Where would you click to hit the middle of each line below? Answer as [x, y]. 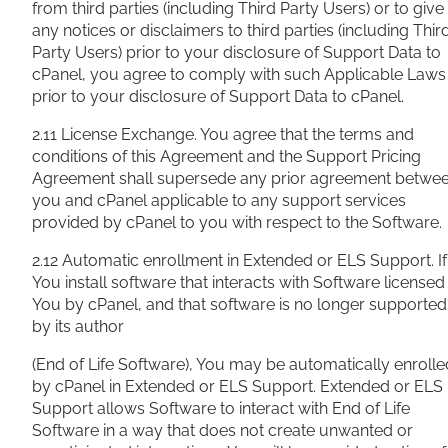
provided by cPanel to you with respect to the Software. [237, 223]
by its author [78, 327]
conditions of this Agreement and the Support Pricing [226, 157]
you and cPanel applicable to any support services [219, 201]
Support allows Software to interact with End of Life [221, 409]
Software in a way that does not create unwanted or [222, 431]
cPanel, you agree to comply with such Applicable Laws [239, 75]
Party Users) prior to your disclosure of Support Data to [236, 53]
